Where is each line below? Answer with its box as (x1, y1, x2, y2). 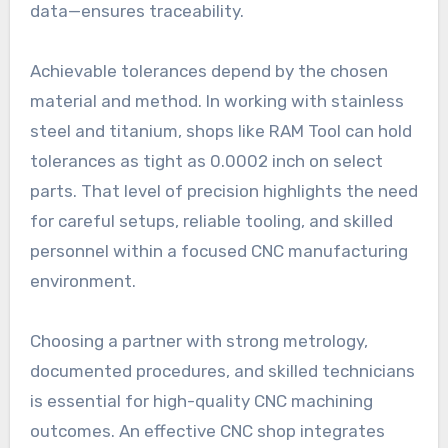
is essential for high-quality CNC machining (29, 390, 373, 411)
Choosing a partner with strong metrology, (29, 330, 368, 351)
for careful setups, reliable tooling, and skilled (29, 210, 393, 231)
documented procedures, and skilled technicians (29, 360, 415, 381)
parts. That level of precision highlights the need (29, 180, 418, 201)
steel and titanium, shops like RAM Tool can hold (29, 120, 412, 141)
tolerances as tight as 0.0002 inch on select (29, 150, 383, 171)
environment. (29, 270, 136, 291)
